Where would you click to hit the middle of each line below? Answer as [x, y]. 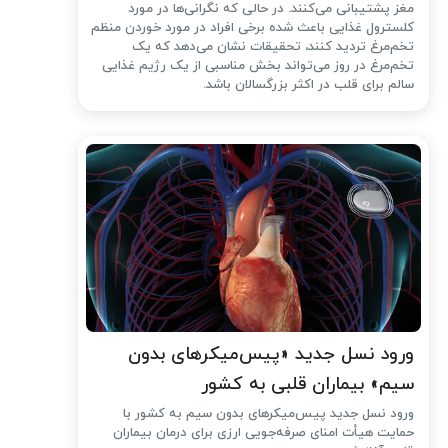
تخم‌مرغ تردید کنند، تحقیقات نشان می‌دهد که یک [273, 46]
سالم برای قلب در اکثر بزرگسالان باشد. [309, 84]
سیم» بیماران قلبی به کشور [308, 385]
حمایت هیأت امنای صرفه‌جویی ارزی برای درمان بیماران [264, 433]
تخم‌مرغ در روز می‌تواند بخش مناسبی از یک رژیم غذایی [258, 65]
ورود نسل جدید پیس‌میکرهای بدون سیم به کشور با [269, 414]
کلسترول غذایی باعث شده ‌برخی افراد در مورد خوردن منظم [253, 27]
